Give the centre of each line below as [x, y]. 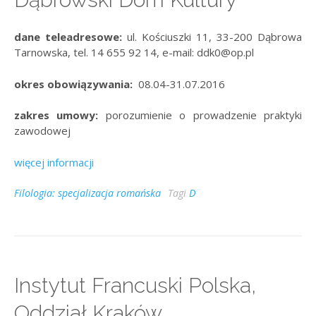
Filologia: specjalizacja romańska [87, 193]
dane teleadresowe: [71, 37]
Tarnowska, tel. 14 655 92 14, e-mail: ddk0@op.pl [134, 53]
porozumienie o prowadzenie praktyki [204, 115]
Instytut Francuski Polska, [135, 286]
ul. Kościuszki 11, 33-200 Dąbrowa [214, 37]
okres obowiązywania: [75, 84]
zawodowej [42, 131]
